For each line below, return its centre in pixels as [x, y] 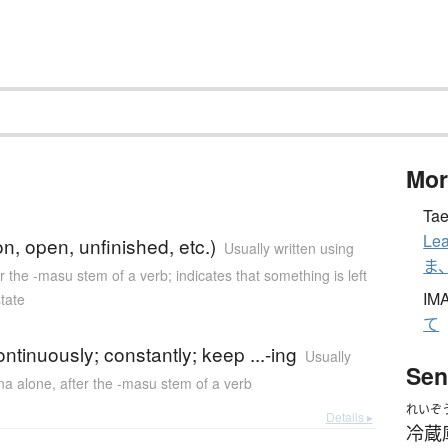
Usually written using [289, 248]
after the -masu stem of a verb [156, 383]
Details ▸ [349, 417]
